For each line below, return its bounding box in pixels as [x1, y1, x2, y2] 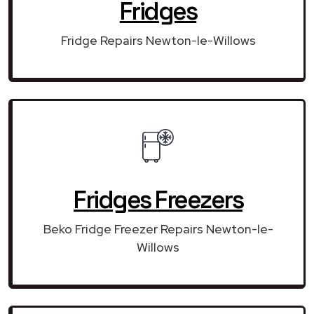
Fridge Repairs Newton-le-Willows [60, 32, 256, 48]
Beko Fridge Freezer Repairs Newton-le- [43, 220, 273, 237]
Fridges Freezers [74, 184, 243, 215]
